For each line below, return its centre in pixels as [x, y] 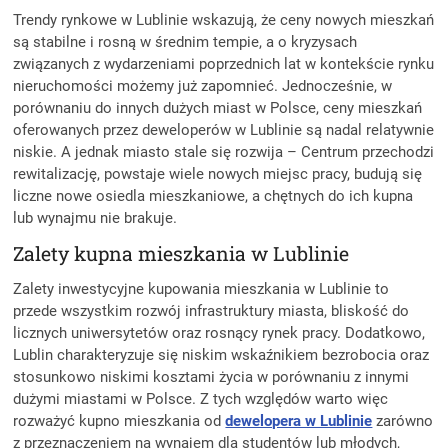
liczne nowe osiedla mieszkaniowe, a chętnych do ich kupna [213, 196]
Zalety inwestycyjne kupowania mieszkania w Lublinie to [201, 289]
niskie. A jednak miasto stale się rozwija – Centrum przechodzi [224, 152]
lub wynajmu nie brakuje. [97, 218]
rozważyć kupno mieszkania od [119, 421]
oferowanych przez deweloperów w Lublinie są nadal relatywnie [224, 130]
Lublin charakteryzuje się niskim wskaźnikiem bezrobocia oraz [221, 355]
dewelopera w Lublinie [299, 421]
